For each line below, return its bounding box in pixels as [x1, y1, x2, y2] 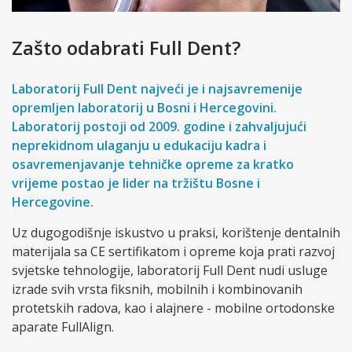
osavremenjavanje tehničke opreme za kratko [12, 156, 294, 174]
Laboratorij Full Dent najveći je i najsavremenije [12, 80, 302, 98]
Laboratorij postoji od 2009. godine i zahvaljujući [12, 118, 306, 136]
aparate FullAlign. [12, 318, 114, 336]
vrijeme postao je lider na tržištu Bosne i [12, 174, 260, 192]
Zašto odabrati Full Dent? [12, 35, 240, 61]
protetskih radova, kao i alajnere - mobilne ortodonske [12, 299, 335, 317]
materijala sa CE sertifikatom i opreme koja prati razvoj [12, 243, 335, 261]
